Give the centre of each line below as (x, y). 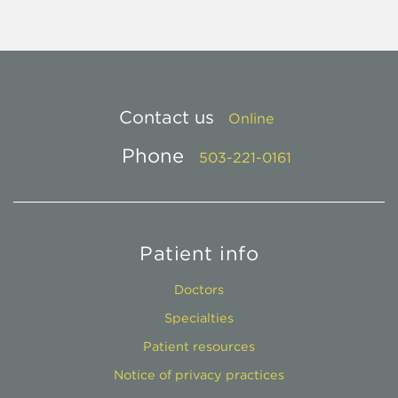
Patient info (199, 253)
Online (251, 119)
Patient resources (199, 346)
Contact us (169, 117)
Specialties (199, 318)
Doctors (199, 289)
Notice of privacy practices (199, 374)
